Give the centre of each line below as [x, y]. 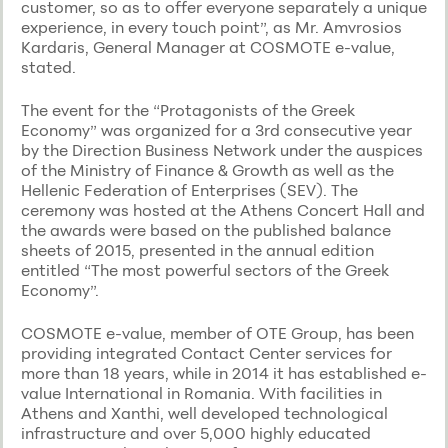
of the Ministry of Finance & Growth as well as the [207, 169]
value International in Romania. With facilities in [201, 393]
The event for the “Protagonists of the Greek [187, 109]
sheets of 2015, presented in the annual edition [197, 249]
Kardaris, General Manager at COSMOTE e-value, [207, 46]
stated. [48, 66]
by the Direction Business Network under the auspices [221, 149]
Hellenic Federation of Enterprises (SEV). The [189, 189]
